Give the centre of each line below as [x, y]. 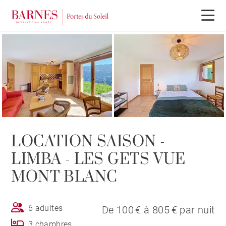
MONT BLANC [64, 177]
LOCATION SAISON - [88, 142]
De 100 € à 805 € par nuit [158, 210]
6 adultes [45, 208]
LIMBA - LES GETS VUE [98, 159]
